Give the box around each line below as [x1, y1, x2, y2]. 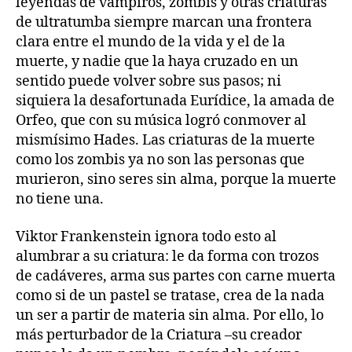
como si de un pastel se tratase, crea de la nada [16, 286, 324, 305]
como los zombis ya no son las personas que [16, 151, 305, 170]
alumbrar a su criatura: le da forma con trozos [16, 247, 319, 266]
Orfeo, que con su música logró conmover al [16, 112, 306, 130]
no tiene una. [16, 190, 104, 209]
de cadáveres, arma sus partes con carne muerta [16, 266, 335, 285]
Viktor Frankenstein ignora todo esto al [16, 227, 277, 246]
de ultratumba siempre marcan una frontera [16, 13, 312, 32]
